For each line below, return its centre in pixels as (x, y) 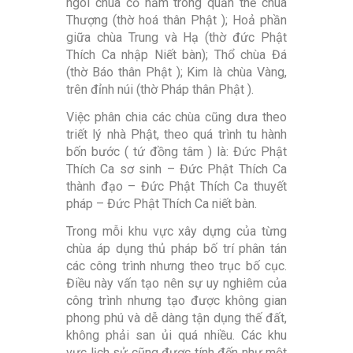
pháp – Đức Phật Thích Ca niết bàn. (162, 204)
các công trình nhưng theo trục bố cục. (176, 266)
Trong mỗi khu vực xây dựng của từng (176, 232)
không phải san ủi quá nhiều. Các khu (176, 336)
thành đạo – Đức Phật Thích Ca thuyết (176, 187)
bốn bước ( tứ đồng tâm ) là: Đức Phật (176, 152)
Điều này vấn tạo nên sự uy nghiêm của (176, 284)
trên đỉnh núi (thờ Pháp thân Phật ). (160, 90)
